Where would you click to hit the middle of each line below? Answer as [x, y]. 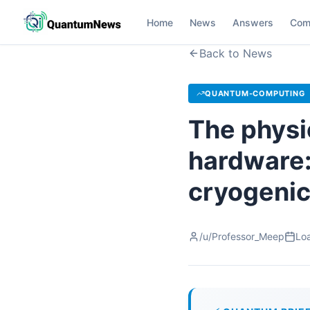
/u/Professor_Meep [242, 236]
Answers [253, 22]
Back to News [236, 53]
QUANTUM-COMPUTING [255, 93]
